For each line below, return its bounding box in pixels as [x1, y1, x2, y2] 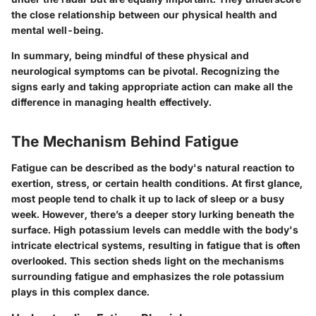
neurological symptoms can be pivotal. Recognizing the [11, 64, 279, 77]
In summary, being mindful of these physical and [11, 49, 249, 61]
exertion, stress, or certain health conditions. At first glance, [11, 177, 303, 190]
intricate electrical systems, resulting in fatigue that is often [11, 239, 300, 252]
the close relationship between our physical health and [11, 8, 277, 20]
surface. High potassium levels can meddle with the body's [11, 224, 298, 236]
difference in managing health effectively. [11, 95, 212, 108]
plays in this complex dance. [11, 286, 150, 298]
